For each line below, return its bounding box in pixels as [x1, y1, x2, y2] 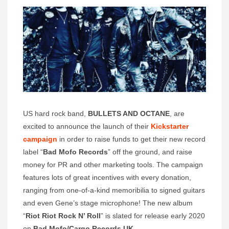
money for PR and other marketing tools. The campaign [23, 161, 203, 169]
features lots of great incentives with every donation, [23, 173, 191, 182]
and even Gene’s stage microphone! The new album [23, 199, 193, 208]
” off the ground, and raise [108, 148, 192, 156]
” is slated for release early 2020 [101, 212, 205, 220]
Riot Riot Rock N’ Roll [26, 212, 101, 220]
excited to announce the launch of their [23, 122, 151, 131]
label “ [23, 148, 43, 156]
